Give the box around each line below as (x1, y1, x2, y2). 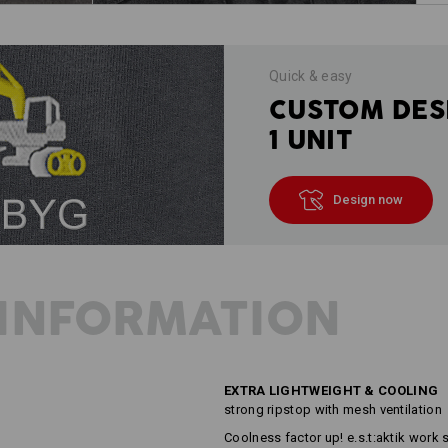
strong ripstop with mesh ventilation (224, 402, 442, 417)
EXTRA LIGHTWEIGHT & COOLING (224, 383, 439, 398)
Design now (333, 191, 403, 207)
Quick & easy (269, 67, 353, 84)
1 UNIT (269, 122, 353, 158)
